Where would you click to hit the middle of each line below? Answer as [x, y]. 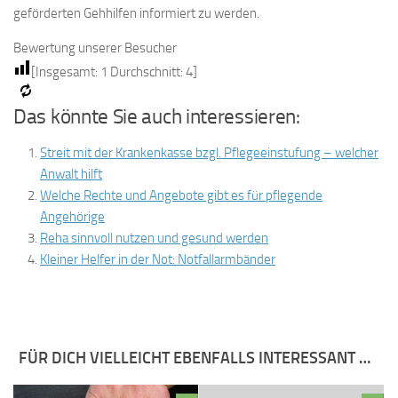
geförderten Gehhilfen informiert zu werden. [136, 13]
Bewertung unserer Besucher [95, 48]
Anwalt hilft [71, 174]
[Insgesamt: [66, 72]
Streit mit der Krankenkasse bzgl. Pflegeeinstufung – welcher [209, 152]
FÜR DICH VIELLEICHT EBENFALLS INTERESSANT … [195, 358]
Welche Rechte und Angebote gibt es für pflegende [181, 195]
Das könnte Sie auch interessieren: [157, 116]
